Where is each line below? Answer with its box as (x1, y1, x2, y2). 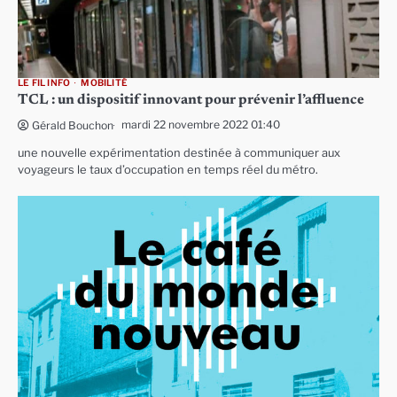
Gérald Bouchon (32, 119, 113, 133)
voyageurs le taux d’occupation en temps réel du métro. (18, 163, 318, 177)
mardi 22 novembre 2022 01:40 (121, 118, 280, 132)
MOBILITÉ (81, 77, 128, 90)
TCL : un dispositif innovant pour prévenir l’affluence (18, 93, 364, 108)
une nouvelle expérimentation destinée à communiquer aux (18, 146, 340, 160)
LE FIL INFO (18, 77, 71, 90)
